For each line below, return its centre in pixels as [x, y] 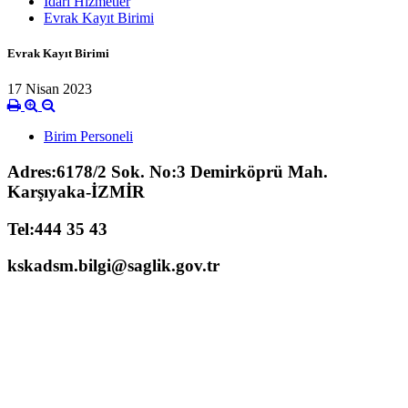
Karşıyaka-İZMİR [76, 191]
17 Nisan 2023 [50, 89]
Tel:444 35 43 [57, 229]
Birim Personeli [88, 137]
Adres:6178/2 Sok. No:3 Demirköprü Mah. [168, 171]
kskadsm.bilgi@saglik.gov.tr [113, 266]
